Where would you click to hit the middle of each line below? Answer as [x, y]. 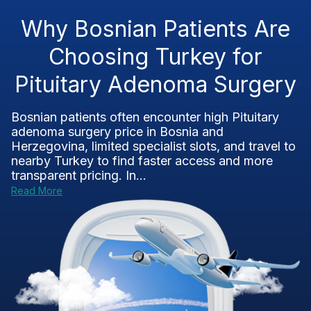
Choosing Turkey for [155, 57]
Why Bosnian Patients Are [155, 29]
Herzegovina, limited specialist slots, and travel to [153, 146]
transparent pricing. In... [79, 175]
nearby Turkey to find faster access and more [142, 161]
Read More [37, 191]
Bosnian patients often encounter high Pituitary [145, 117]
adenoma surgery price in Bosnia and [117, 132]
